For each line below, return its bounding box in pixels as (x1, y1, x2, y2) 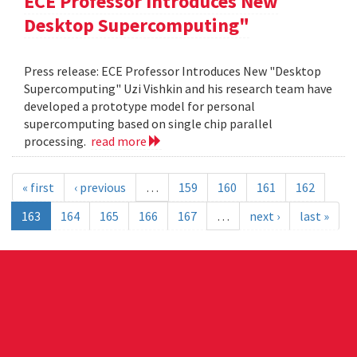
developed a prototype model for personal (24, 98, 255, 115)
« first (22, 179, 54, 196)
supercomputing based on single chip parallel (24, 116, 273, 132)
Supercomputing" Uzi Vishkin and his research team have (24, 80, 332, 97)
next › (249, 208, 280, 225)
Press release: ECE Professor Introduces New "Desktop (24, 63, 321, 80)
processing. (24, 133, 91, 150)
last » (300, 208, 329, 225)
